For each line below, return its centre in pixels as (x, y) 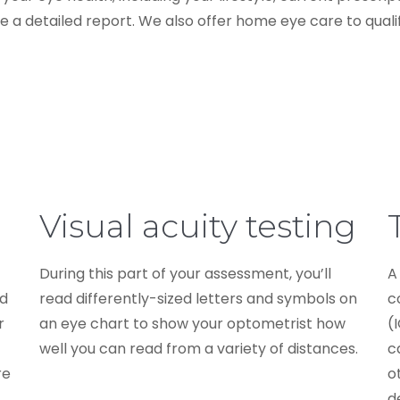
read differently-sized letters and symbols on (198, 298)
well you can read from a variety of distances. (199, 348)
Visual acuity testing (198, 225)
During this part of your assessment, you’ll (185, 273)
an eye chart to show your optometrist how (192, 323)
